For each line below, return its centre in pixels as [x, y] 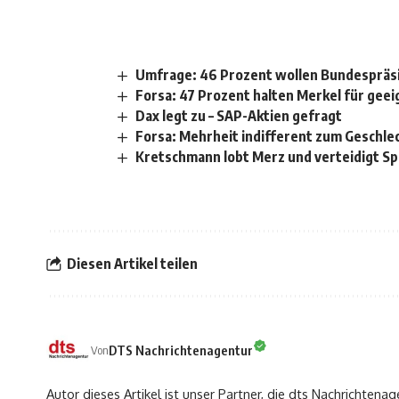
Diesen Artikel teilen [132, 263]
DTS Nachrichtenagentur [181, 350]
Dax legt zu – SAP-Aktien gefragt [239, 116]
